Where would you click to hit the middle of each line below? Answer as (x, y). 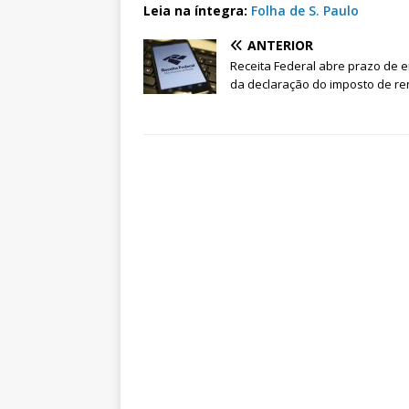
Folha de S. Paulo (303, 11)
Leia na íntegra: (195, 11)
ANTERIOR (280, 46)
